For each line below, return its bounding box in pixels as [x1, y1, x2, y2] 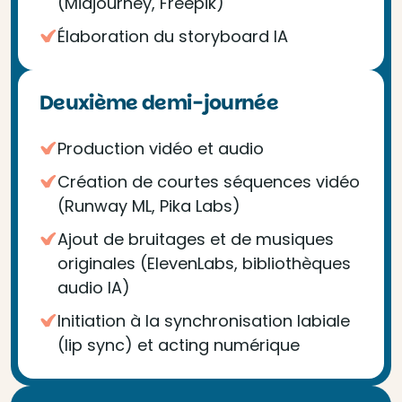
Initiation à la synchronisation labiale [57, 310, 350, 332]
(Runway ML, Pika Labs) [57, 195, 240, 217]
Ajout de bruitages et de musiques [57, 228, 334, 250]
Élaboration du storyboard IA [57, 25, 288, 48]
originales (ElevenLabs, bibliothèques [57, 252, 351, 275]
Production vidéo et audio [57, 137, 264, 160]
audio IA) [57, 276, 130, 299]
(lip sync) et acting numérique [57, 334, 300, 356]
